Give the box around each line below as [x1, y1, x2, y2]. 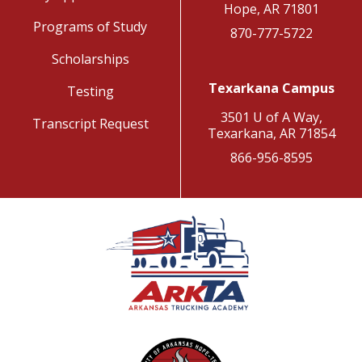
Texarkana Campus [208, 78, 335, 97]
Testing [66, 82, 114, 100]
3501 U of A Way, [221, 107, 322, 126]
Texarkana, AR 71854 [208, 124, 335, 142]
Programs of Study [33, 17, 147, 36]
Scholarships [51, 49, 129, 68]
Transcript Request [32, 114, 149, 133]
